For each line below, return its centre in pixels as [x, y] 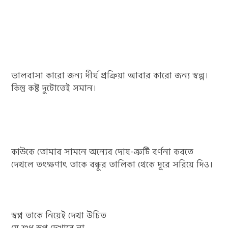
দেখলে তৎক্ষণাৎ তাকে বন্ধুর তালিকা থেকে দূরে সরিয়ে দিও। [112, 165]
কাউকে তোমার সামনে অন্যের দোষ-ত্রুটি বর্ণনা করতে [103, 152]
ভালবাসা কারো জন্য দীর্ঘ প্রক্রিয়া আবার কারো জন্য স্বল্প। [110, 76]
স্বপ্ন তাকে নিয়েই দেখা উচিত [59, 216]
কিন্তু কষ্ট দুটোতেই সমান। [54, 88]
